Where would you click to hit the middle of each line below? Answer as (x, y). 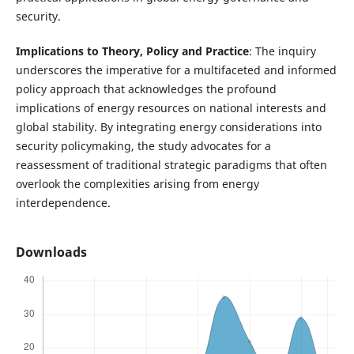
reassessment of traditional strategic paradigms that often (171, 165)
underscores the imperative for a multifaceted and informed (176, 70)
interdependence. (63, 203)
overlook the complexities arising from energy (137, 184)
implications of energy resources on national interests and (171, 108)
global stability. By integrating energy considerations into (168, 127)
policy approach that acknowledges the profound (146, 89)
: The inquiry (282, 51)
